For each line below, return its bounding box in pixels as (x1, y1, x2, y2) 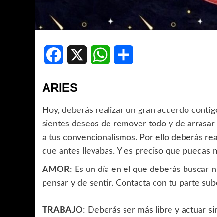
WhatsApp (110, 51, 147, 59)
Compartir (133, 51, 168, 59)
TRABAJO (42, 206, 83, 215)
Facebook (63, 51, 96, 59)
